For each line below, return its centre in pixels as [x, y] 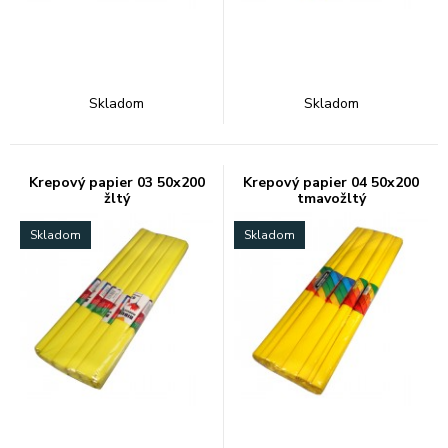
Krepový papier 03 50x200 [116, 182]
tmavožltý [331, 198]
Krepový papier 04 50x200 [331, 182]
